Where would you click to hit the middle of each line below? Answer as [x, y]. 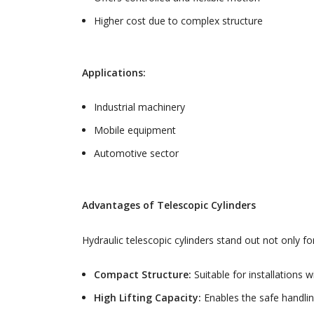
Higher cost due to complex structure [178, 21]
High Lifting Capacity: [148, 298]
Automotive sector [136, 153]
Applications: [114, 73]
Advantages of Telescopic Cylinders [169, 205]
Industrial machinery [139, 107]
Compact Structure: [143, 275]
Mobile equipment [135, 130]
